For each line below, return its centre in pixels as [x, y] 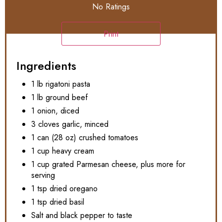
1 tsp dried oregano [64, 188]
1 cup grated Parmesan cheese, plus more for [108, 164]
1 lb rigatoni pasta [61, 84]
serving [43, 175]
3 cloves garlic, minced [70, 124]
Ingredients [46, 65]
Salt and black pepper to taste [82, 215]
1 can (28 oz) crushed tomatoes [85, 137]
